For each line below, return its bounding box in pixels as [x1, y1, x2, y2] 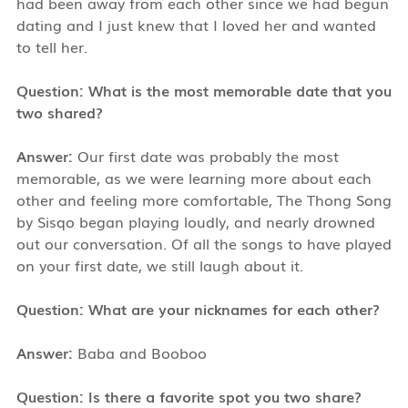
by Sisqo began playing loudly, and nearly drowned [15, 209, 375, 232]
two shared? [15, 100, 103, 123]
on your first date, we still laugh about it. [15, 253, 303, 276]
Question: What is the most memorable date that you [15, 78, 392, 101]
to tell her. [15, 35, 87, 57]
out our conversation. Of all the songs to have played [15, 231, 392, 254]
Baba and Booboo [72, 341, 207, 363]
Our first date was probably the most [76, 144, 339, 167]
